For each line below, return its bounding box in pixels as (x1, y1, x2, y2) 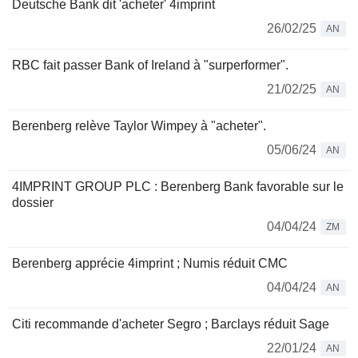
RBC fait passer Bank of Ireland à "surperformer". (12, 58, 288, 72)
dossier (12, 196, 54, 209)
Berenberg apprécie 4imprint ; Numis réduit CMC (12, 257, 288, 270)
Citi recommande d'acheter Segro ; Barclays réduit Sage (12, 317, 329, 331)
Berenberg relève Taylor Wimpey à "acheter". (12, 119, 266, 133)
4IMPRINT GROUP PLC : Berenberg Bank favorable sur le (12, 180, 344, 193)
